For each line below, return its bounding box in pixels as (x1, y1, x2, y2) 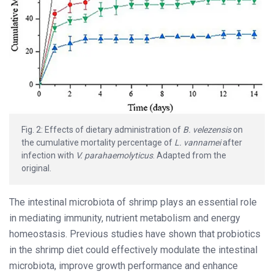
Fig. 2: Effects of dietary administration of (21, 124, 183, 135)
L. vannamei (174, 137, 221, 147)
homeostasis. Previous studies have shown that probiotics (9, 228, 261, 240)
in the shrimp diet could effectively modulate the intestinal (9, 243, 257, 256)
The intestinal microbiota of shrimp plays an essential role (9, 196, 257, 208)
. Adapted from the (153, 150, 226, 160)
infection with (21, 150, 76, 160)
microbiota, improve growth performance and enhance (9, 259, 238, 272)
